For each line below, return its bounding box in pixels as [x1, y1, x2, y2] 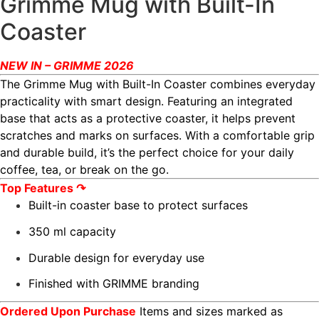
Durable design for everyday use [28, 250, 204, 265]
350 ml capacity [28, 224, 116, 239]
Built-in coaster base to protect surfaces [28, 198, 248, 213]
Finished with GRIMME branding [28, 276, 199, 291]
